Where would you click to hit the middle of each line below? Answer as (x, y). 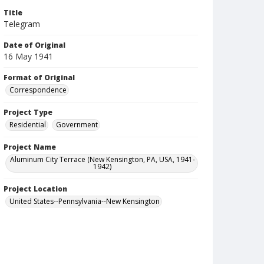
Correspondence (38, 90)
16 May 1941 (28, 56)
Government (77, 125)
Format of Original (39, 77)
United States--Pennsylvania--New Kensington (85, 201)
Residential (28, 125)
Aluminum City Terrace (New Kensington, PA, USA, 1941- (102, 159)
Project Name (30, 147)
